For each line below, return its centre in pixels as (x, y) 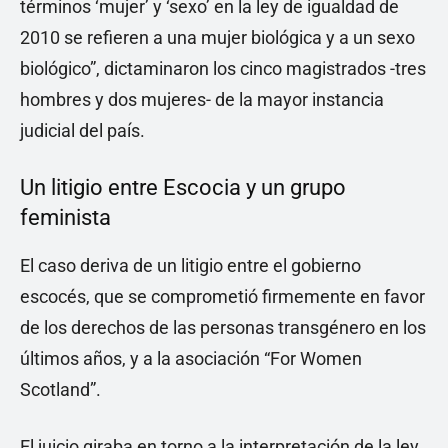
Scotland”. (60, 390)
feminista (65, 218)
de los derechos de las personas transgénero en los (223, 328)
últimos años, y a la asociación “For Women (191, 359)
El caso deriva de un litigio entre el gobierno (190, 266)
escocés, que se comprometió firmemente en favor (222, 297)
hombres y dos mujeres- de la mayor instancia (202, 100)
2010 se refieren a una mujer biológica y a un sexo (217, 38)
